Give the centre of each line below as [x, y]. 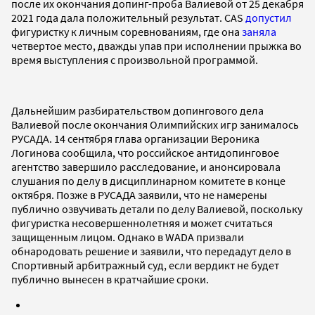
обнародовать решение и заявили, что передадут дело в [151, 251]
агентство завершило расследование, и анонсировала [146, 166]
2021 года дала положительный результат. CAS [128, 17]
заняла [259, 31]
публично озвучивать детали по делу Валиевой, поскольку [157, 208]
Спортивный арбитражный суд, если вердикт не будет [145, 265]
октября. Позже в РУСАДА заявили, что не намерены [139, 194]
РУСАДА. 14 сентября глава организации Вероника [135, 138]
